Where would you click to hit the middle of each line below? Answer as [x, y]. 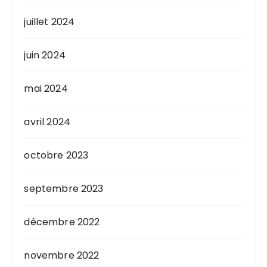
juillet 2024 [49, 21]
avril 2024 [47, 122]
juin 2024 [45, 55]
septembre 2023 [64, 188]
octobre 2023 [56, 155]
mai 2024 [46, 88]
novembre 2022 [62, 255]
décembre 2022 [62, 222]
